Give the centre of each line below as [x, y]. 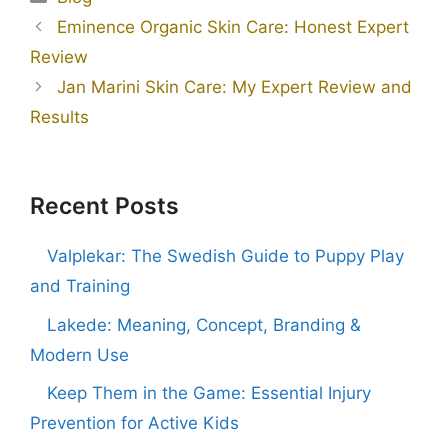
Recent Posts [104, 206]
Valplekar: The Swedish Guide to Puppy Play [225, 256]
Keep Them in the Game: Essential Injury [209, 393]
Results [59, 117]
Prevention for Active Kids [134, 423]
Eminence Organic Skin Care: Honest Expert [233, 27]
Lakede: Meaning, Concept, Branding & [204, 324]
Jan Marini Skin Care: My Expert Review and [235, 87]
